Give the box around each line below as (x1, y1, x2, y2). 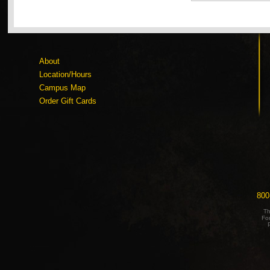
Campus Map (39, 83, 86, 92)
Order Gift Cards (39, 96, 96, 105)
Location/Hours (39, 69, 92, 79)
